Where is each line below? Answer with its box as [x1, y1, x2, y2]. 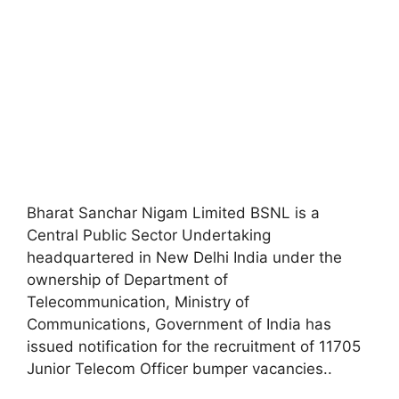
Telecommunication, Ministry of [27, 293, 249, 312]
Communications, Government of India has [27, 315, 331, 334]
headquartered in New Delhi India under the [27, 248, 342, 267]
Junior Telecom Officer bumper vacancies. [27, 360, 328, 379]
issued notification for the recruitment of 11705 [27, 338, 361, 356]
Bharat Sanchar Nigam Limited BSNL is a [27, 204, 320, 223]
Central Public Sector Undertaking [27, 226, 271, 245]
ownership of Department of [27, 271, 228, 289]
